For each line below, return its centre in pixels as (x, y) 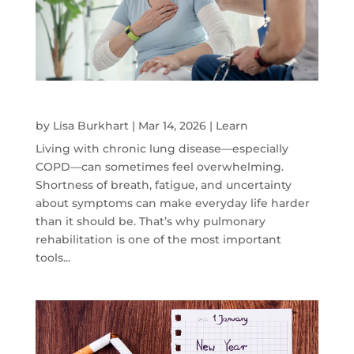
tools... (53, 258)
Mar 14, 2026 (172, 126)
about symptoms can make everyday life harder (172, 203)
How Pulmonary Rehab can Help (140, 111)
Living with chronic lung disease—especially (162, 149)
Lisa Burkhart (90, 126)
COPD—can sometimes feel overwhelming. (159, 167)
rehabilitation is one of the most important (158, 240)
